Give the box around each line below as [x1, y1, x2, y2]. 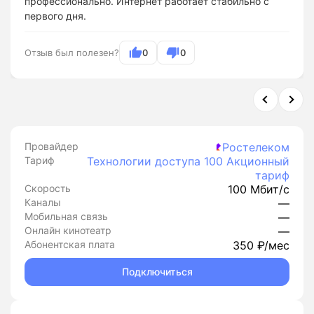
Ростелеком [222, 140, 289, 154]
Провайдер [25, 140, 78, 152]
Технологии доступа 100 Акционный [87, 154, 289, 168]
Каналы [25, 196, 61, 208]
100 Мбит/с [228, 182, 289, 196]
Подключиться [121, 266, 193, 278]
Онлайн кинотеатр [25, 224, 111, 236]
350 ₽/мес [233, 238, 289, 252]
